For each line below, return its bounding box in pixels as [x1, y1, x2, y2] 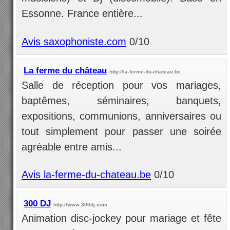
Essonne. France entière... [22, 8, 143, 20]
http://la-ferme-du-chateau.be [109, 68, 181, 74]
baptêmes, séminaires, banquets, [22, 94, 221, 106]
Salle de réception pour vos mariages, [22, 79, 221, 91]
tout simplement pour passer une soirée [22, 125, 221, 137]
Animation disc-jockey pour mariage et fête [22, 212, 221, 224]
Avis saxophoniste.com [22, 35, 126, 47]
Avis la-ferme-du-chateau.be [22, 168, 151, 180]
